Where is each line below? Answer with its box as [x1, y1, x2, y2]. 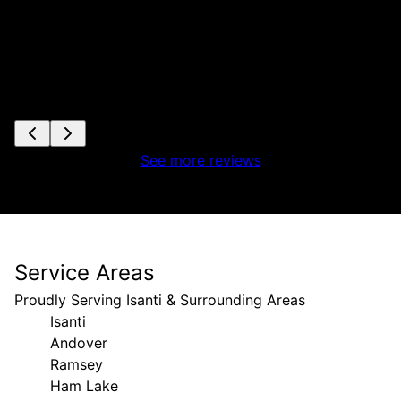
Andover [50, 333, 107, 352]
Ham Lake [50, 376, 118, 395]
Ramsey [50, 354, 103, 373]
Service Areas [14, 259, 155, 286]
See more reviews [140, 150, 261, 169]
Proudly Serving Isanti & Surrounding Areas [14, 290, 305, 309]
